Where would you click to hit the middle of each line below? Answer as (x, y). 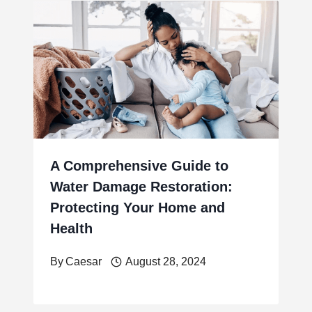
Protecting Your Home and (138, 207)
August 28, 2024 (165, 261)
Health (71, 228)
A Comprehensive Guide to (139, 165)
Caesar (84, 261)
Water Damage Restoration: (141, 186)
